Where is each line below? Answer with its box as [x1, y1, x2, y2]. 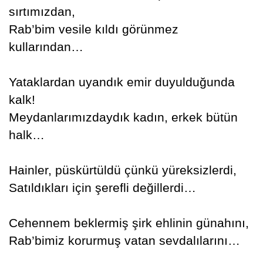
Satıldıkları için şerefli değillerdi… [8, 181, 196, 194]
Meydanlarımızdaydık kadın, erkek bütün [8, 110, 238, 124]
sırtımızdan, [8, 5, 75, 18]
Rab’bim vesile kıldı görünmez [8, 22, 178, 36]
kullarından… [8, 40, 83, 53]
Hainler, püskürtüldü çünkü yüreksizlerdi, [8, 163, 237, 177]
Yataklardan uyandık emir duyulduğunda [8, 75, 235, 89]
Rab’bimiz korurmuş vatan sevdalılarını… [8, 234, 240, 247]
